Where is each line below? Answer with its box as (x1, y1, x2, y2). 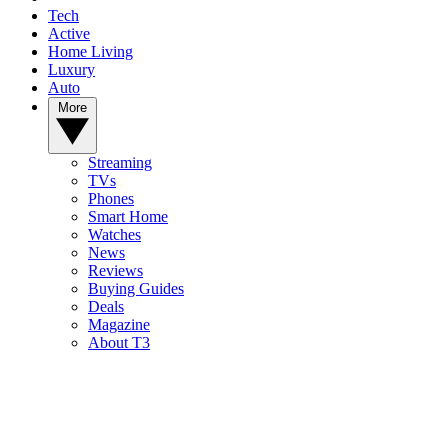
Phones (88, 190, 134, 208)
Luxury (48, 61, 95, 79)
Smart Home (88, 208, 168, 226)
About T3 (88, 334, 150, 352)
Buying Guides (88, 280, 184, 298)
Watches (88, 226, 141, 244)
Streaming (88, 154, 152, 172)
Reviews (88, 262, 143, 280)
